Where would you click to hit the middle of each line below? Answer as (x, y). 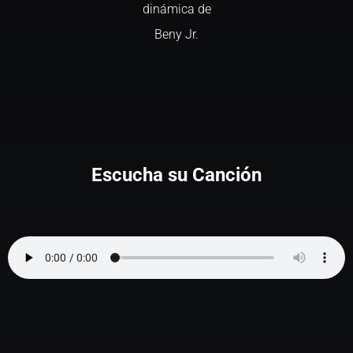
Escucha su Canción (176, 175)
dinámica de (176, 9)
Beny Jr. (176, 34)
